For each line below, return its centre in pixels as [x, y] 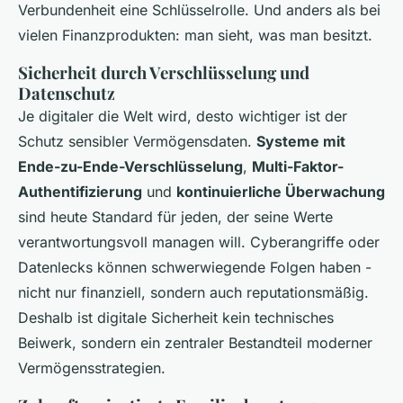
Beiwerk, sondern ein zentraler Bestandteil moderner [195, 342]
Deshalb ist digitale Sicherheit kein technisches [176, 317]
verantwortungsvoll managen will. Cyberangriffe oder [199, 242]
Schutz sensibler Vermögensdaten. [137, 141]
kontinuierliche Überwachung [281, 191]
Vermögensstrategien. [92, 367]
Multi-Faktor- [298, 166]
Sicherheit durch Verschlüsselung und [164, 72]
